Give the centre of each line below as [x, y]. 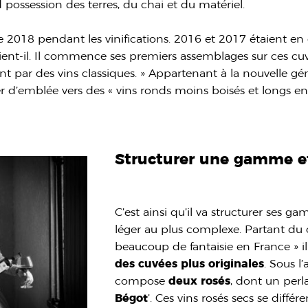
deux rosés [200, 280]
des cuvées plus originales [190, 263]
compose [142, 280]
